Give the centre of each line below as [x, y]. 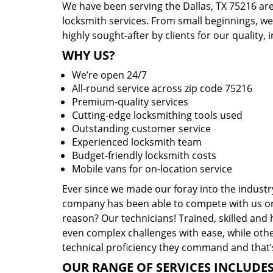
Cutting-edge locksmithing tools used [157, 115]
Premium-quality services [130, 102]
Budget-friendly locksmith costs [144, 155]
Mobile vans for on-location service [152, 169]
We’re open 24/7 [109, 75]
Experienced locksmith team [137, 142]
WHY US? [89, 55]
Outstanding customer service [141, 129]
